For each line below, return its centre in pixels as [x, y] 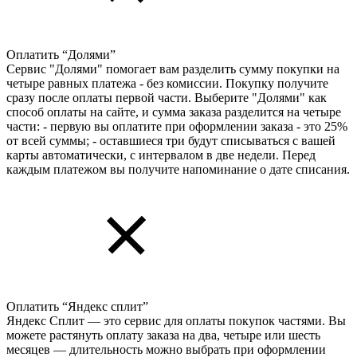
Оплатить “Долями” [61, 54]
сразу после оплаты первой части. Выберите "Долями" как [167, 97]
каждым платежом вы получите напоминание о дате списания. [178, 169]
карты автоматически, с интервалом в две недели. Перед [161, 155]
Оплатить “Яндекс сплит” [77, 306]
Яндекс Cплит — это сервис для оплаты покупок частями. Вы [176, 320]
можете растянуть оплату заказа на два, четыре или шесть [163, 335]
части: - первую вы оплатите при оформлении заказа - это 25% [177, 126]
